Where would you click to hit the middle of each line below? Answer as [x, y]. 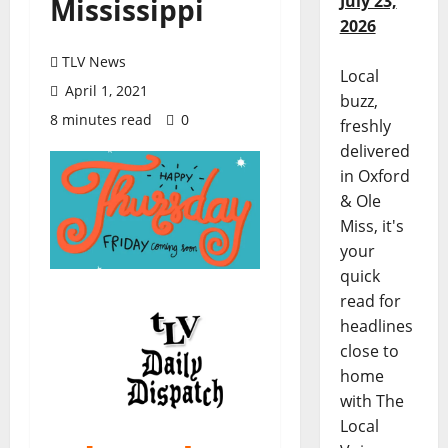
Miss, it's [371, 226]
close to [369, 351]
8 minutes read [101, 119]
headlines [376, 326]
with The [371, 401]
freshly [365, 126]
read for [370, 301]
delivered [374, 151]
